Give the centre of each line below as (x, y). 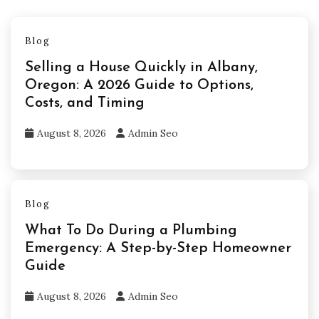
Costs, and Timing (85, 104)
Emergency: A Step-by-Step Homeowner (158, 248)
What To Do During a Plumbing (131, 230)
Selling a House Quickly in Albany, (141, 68)
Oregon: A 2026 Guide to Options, (139, 86)
